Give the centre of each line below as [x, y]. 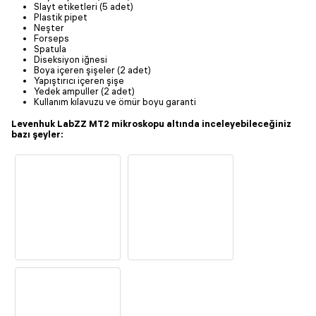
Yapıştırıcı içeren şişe [79, 80]
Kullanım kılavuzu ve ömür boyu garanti [115, 101]
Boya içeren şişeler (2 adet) [92, 69]
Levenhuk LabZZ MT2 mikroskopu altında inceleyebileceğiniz [151, 123]
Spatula [50, 48]
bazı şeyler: [37, 134]
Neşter [49, 27]
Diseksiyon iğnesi [71, 59]
